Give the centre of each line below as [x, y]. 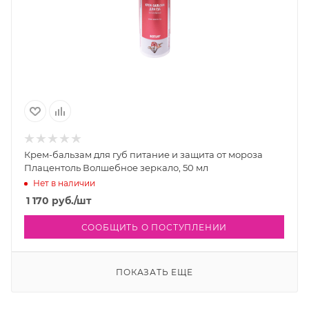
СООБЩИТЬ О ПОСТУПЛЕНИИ [154, 228]
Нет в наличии [64, 183]
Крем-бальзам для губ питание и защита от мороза [143, 155]
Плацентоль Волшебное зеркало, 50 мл [116, 168]
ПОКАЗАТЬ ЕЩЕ [154, 272]
